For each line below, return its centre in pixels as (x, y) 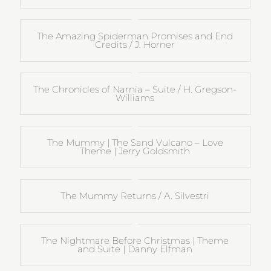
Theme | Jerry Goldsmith (135, 151)
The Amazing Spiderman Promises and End (135, 36)
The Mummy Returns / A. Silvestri (135, 195)
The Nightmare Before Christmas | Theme (135, 240)
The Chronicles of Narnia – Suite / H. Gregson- (135, 89)
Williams (135, 97)
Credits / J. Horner (135, 44)
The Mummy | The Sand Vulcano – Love (135, 142)
